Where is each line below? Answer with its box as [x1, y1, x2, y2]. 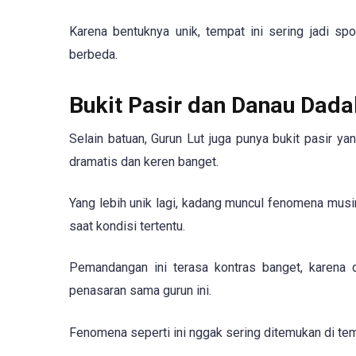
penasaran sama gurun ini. [69, 283, 211, 299]
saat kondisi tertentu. [69, 219, 185, 234]
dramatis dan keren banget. [69, 154, 219, 170]
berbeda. [69, 46, 118, 62]
